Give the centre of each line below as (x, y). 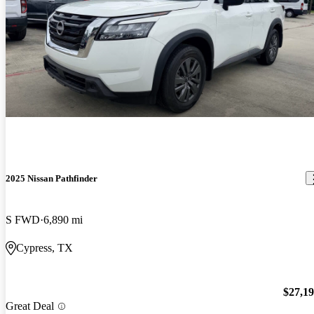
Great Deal (30, 306)
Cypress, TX (45, 248)
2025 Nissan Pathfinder (52, 178)
